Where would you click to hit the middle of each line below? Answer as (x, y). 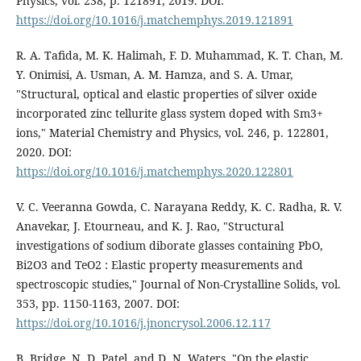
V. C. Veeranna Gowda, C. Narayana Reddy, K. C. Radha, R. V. (179, 206)
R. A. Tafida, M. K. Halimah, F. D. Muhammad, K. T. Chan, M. (179, 55)
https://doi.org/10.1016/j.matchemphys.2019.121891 (154, 19)
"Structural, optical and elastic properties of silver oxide (166, 93)
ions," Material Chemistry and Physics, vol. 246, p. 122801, (172, 132)
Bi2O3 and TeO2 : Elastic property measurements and (159, 264)
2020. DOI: (44, 151)
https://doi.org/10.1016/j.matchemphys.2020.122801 (154, 171)
